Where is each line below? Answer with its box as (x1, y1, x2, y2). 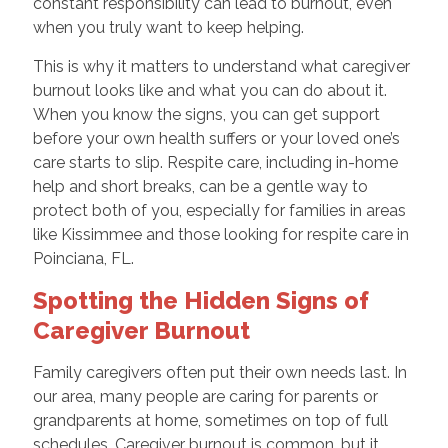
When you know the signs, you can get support (32, 104, 380, 124)
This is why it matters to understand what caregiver (32, 56, 410, 76)
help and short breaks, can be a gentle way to (32, 176, 368, 196)
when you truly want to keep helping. (32, 17, 304, 37)
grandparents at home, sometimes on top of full (32, 410, 388, 430)
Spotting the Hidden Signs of (32, 285, 369, 315)
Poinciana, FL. (32, 248, 134, 268)
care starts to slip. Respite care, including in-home (32, 152, 398, 172)
